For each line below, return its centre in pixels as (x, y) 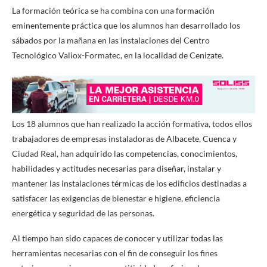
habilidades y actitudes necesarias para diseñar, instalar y (117, 169)
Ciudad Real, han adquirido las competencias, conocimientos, (125, 154)
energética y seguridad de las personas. (83, 213)
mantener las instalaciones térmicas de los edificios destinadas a (129, 184)
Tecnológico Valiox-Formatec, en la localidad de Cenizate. (118, 55)
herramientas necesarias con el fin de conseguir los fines (115, 253)
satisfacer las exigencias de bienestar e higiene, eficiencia (116, 198)
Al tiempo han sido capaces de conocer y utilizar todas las (117, 238)
